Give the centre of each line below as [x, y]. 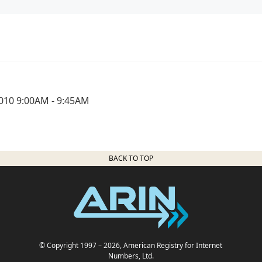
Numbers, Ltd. [131, 256]
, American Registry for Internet [171, 245]
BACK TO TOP [131, 158]
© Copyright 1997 [68, 245]
